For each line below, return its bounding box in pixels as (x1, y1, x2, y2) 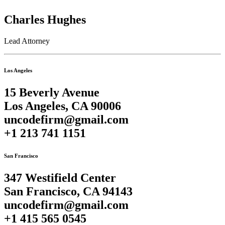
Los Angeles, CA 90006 (4, 99, 121, 113)
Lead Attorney (4, 37, 50, 46)
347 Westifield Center (4, 171, 116, 185)
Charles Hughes (4, 13, 86, 27)
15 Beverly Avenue (4, 86, 99, 99)
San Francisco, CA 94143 (4, 185, 133, 198)
